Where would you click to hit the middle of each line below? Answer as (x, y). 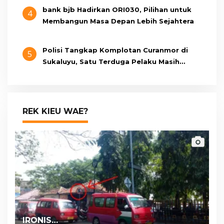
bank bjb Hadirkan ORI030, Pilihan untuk (117, 9)
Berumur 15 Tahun (75, 73)
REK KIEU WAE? (55, 111)
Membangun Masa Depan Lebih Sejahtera (118, 21)
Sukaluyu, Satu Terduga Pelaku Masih (111, 61)
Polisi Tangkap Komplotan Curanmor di (115, 50)
